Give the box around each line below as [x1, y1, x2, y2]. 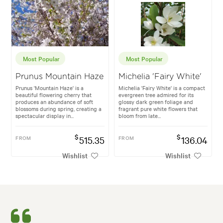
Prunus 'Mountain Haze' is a [15, 84, 84, 92]
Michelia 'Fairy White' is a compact [118, 84, 205, 92]
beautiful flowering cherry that [15, 91, 92, 99]
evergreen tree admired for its [118, 91, 194, 99]
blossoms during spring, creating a [15, 105, 102, 113]
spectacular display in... [15, 111, 74, 120]
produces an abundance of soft [15, 98, 94, 106]
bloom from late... [118, 111, 161, 120]
